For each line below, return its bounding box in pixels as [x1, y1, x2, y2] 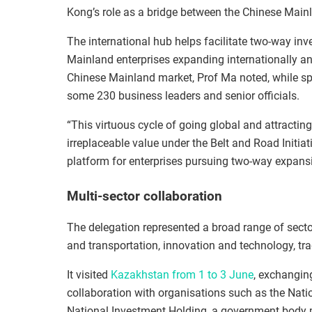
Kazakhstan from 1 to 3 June [111, 267, 253, 281]
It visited [67, 267, 111, 281]
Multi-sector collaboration [67, 189, 222, 205]
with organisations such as [134, 286, 270, 299]
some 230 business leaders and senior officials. [67, 89, 299, 103]
